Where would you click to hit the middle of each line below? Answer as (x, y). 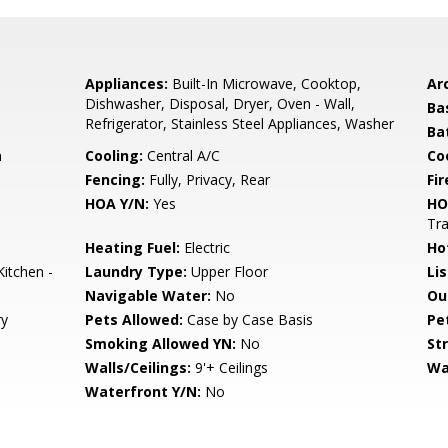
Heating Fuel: (133, 247)
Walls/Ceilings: (138, 367)
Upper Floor (228, 271)
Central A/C (182, 155)
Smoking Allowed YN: (161, 343)
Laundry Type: (136, 271)
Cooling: (114, 155)
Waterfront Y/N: (143, 391)
